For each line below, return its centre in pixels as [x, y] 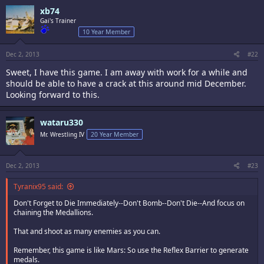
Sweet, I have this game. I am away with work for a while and [127, 72]
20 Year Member [115, 134]
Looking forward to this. [53, 94]
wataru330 [62, 122]
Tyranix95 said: [38, 186]
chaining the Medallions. [53, 212]
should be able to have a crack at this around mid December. [126, 83]
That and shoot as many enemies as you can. [87, 231]
